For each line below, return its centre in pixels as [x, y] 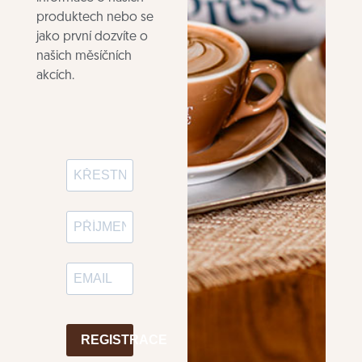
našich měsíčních [84, 57]
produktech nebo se [95, 18]
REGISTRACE [124, 340]
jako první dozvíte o [92, 38]
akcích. [55, 76]
